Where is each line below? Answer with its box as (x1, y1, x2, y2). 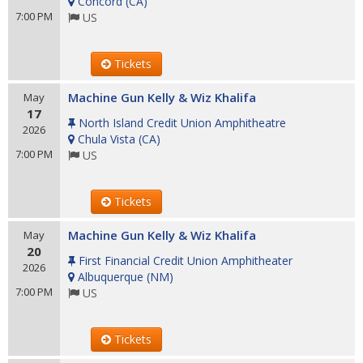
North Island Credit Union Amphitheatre (79, 115, 286, 130)
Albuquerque (78, 269, 143, 284)
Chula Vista (78, 131, 135, 147)
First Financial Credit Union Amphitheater (79, 253, 293, 268)
